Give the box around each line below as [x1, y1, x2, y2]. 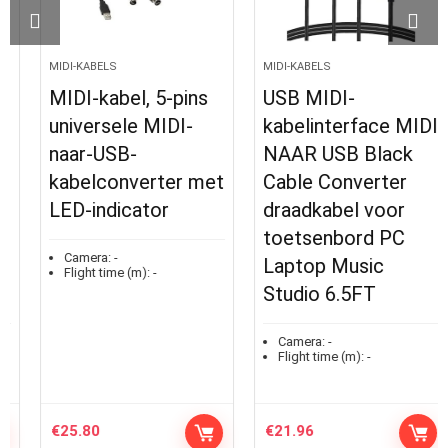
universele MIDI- [29, 114, 173, 139]
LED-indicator [29, 198, 149, 223]
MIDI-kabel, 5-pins [29, 86, 188, 111]
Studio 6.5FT [243, 282, 356, 307]
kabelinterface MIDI [243, 114, 418, 139]
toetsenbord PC [243, 226, 385, 251]
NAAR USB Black [243, 142, 393, 167]
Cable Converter [243, 170, 387, 195]
